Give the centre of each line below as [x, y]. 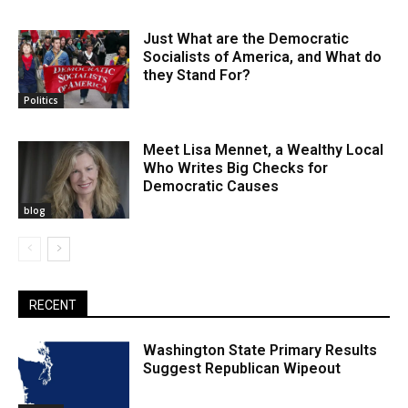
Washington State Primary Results [260, 351]
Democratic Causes [211, 186]
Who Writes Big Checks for [236, 168]
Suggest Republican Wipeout [242, 369]
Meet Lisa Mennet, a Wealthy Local [264, 149]
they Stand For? [197, 75]
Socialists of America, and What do [263, 56]
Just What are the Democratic [246, 38]
